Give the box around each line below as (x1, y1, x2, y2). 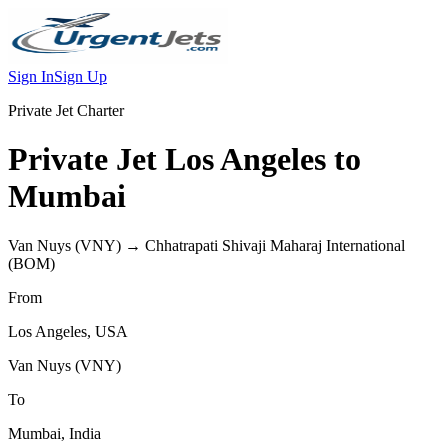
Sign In (8, 68, 54, 85)
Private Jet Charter (8, 102, 124, 119)
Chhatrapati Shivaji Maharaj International (145, 236, 405, 254)
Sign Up (54, 68, 107, 85)
